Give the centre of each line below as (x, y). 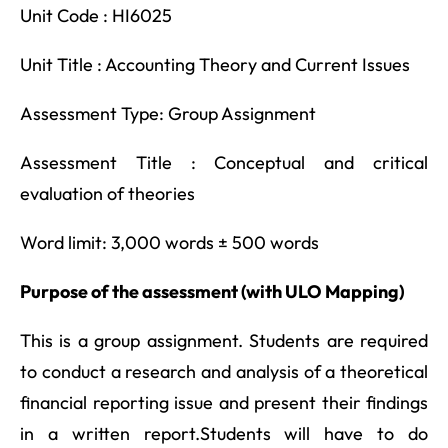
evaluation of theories (107, 193)
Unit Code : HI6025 (96, 15)
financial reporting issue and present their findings (224, 402)
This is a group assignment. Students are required (224, 340)
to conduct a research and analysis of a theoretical (224, 371)
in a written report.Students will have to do (224, 433)
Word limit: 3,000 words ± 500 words (169, 242)
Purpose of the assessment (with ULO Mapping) (212, 291)
